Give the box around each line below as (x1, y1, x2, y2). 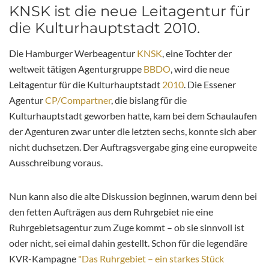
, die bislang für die (111, 94, 187, 106)
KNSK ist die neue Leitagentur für (9, 2, 250, 20)
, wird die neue (171, 62, 229, 74)
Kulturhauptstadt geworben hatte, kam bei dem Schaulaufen (9, 109, 257, 121)
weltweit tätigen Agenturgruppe (9, 62, 144, 74)
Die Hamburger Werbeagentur (9, 47, 137, 59)
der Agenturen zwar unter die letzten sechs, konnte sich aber (9, 125, 256, 137)
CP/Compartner (45, 94, 111, 106)
